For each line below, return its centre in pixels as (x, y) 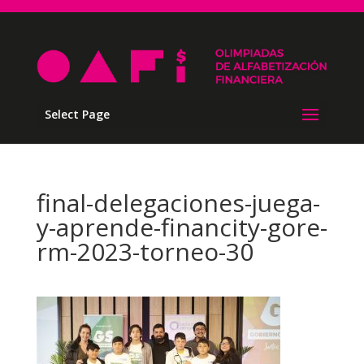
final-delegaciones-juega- (178, 203)
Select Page (77, 115)
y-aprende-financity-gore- (182, 227)
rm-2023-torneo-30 (145, 252)
